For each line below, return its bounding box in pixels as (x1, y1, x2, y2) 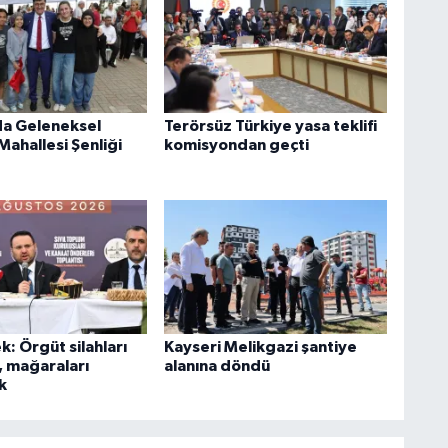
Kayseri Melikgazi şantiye (163, 338, 357, 355)
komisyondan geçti (163, 137, 309, 154)
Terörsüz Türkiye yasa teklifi (163, 118, 377, 135)
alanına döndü (163, 357, 270, 374)
